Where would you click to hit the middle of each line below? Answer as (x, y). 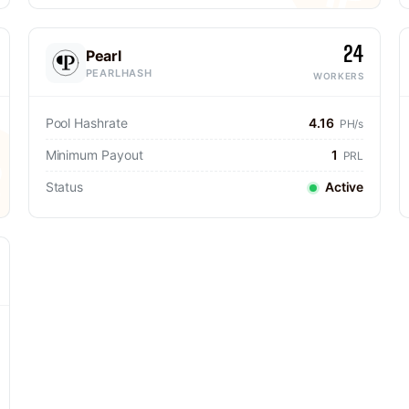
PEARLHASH (119, 73)
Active (343, 187)
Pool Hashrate (86, 123)
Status (64, 187)
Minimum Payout (94, 155)
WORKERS (339, 76)
